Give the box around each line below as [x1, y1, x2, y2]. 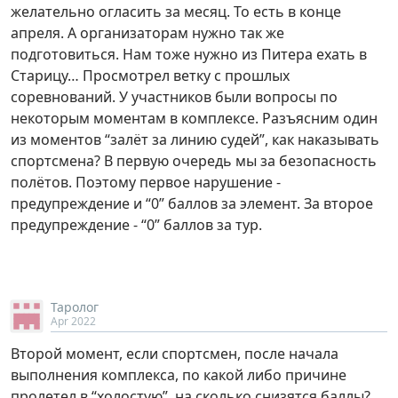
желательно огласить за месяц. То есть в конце [11, 2, 341, 22]
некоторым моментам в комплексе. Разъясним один [11, 108, 378, 129]
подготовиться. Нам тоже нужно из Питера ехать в [11, 44, 367, 65]
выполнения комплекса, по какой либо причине [11, 365, 346, 386]
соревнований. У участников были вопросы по [11, 87, 338, 107]
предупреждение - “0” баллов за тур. [11, 215, 262, 235]
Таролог [51, 298, 99, 316]
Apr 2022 [51, 314, 96, 330]
